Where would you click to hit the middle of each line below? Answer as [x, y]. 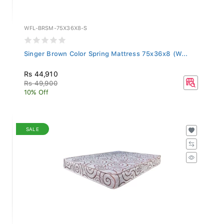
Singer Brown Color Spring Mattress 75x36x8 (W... [106, 51]
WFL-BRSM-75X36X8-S [56, 25]
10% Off [36, 89]
